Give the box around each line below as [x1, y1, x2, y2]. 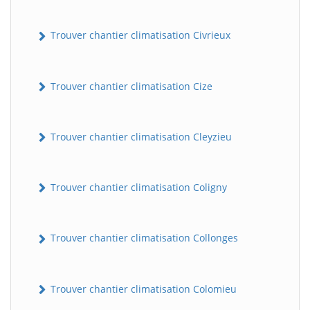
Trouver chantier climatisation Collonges [48, 231, 238, 245]
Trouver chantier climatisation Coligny [48, 181, 227, 194]
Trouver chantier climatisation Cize [48, 79, 212, 93]
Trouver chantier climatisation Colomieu [48, 282, 237, 295]
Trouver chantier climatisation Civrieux [48, 28, 230, 42]
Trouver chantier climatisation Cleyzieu [48, 129, 232, 143]
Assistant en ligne [55, 172, 120, 184]
